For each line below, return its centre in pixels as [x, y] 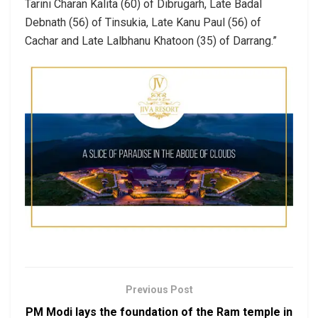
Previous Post [159, 290]
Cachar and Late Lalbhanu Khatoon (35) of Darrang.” [151, 40]
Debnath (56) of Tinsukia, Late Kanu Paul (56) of [143, 22]
